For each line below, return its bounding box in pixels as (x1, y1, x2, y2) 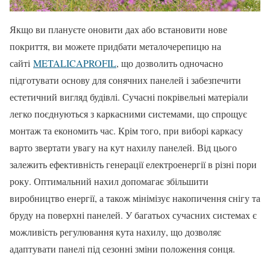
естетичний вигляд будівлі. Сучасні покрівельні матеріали (10, 90, 248, 104)
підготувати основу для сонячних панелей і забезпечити (10, 74, 241, 87)
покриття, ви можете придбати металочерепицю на (10, 40, 221, 53)
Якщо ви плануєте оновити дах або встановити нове (10, 23, 227, 36)
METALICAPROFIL (33, 57, 116, 70)
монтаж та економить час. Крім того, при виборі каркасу (10, 124, 243, 137)
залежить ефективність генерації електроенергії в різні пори (10, 158, 257, 171)
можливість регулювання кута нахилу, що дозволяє (10, 225, 221, 239)
